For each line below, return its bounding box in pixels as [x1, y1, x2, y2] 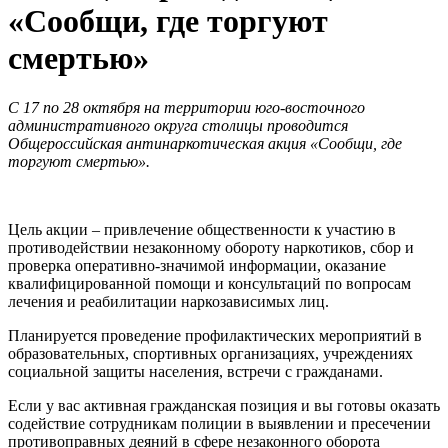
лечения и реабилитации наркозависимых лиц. [8, 292, 329, 310]
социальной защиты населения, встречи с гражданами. [8, 362, 387, 380]
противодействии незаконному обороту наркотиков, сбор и [8, 238, 414, 256]
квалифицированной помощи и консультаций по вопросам [8, 274, 411, 292]
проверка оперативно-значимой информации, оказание [8, 256, 386, 274]
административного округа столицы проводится [8, 116, 348, 134]
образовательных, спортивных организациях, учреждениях [8, 344, 413, 362]
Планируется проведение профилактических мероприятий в [8, 326, 422, 344]
